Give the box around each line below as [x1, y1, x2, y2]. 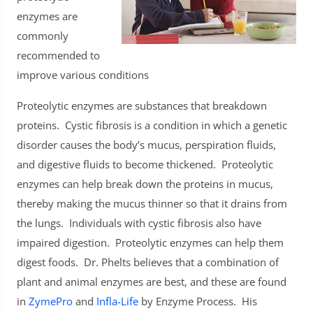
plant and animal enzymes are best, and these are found [17, 275, 286, 289]
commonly [17, 29, 68, 43]
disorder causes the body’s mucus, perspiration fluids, [17, 138, 276, 152]
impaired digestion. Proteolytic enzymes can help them [17, 235, 284, 249]
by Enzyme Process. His [138, 294, 257, 308]
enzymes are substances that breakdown [71, 99, 267, 112]
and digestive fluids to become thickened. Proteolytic [17, 157, 273, 171]
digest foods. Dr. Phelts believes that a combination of [17, 255, 279, 269]
